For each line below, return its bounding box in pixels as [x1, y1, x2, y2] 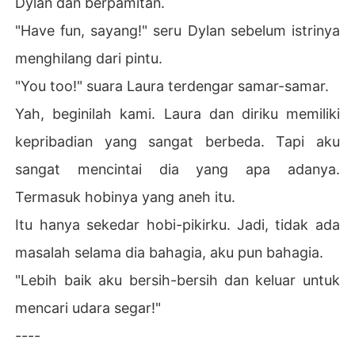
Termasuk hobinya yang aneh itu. [15, 188, 236, 205]
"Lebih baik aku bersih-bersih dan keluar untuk [15, 271, 340, 288]
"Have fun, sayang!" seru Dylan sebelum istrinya [15, 21, 340, 39]
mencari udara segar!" [15, 299, 162, 316]
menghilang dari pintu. [15, 49, 163, 67]
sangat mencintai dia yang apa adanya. [15, 160, 340, 177]
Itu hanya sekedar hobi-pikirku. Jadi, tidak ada [15, 216, 340, 233]
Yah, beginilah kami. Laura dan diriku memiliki [15, 105, 340, 122]
